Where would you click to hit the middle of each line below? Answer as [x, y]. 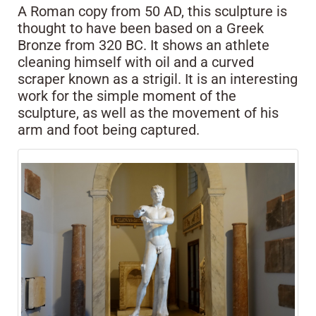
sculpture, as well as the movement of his [148, 113]
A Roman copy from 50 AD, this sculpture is [152, 12]
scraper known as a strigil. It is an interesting [158, 79]
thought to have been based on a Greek [141, 29]
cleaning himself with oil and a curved [136, 62]
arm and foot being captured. [109, 130]
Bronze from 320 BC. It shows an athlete [144, 45]
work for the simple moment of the [127, 96]
